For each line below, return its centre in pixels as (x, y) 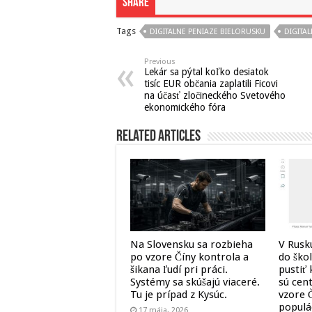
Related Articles (158, 137)
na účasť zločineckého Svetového (215, 96)
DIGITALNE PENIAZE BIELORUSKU (208, 32)
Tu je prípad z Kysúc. (179, 294)
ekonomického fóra (185, 108)
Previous (160, 62)
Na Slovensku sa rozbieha (192, 244)
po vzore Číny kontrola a (189, 257)
